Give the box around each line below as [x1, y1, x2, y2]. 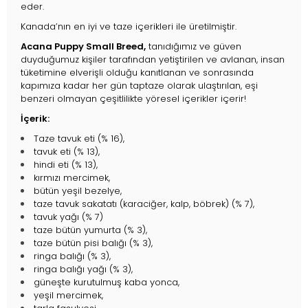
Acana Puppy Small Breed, [21, 40, 146, 54]
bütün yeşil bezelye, [34, 184, 122, 198]
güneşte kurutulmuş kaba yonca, [34, 276, 179, 289]
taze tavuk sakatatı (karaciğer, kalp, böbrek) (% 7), [34, 197, 254, 211]
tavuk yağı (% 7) [34, 210, 103, 224]
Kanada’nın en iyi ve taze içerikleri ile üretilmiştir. [21, 20, 236, 34]
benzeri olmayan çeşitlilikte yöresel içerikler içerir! [21, 92, 246, 106]
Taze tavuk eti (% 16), [34, 132, 124, 146]
